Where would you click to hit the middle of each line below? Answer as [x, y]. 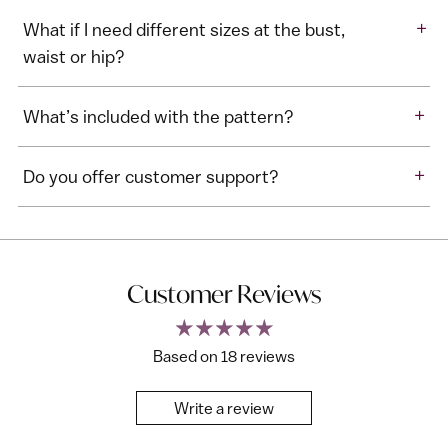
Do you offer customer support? [151, 177]
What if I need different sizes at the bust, [184, 30]
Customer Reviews [224, 294]
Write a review [224, 408]
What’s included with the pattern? [158, 117]
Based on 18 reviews [224, 356]
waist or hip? [74, 57]
